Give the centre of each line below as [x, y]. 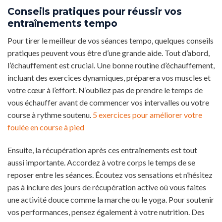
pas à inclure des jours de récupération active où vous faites [107, 187]
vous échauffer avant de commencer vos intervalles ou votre [108, 102]
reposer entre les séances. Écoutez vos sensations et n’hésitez [110, 174]
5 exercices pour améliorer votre [147, 114]
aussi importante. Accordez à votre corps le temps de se [101, 162]
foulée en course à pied [46, 127]
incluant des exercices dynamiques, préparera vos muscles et [109, 77]
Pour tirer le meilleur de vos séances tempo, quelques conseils [111, 40]
